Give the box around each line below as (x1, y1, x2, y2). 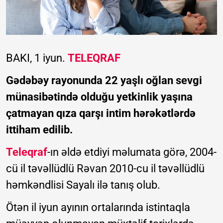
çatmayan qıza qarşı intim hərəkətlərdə (6, 107, 196, 119)
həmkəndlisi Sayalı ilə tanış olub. (6, 178, 160, 191)
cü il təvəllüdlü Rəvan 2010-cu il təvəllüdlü (6, 162, 205, 175)
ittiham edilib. (6, 123, 73, 136)
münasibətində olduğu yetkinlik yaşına (6, 90, 193, 103)
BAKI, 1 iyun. (6, 51, 68, 64)
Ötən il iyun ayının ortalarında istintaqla (6, 201, 190, 214)
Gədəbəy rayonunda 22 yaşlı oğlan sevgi (6, 74, 202, 87)
